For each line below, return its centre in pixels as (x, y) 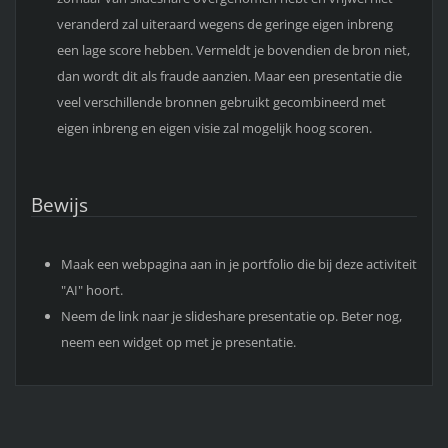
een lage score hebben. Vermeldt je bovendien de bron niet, (233, 49)
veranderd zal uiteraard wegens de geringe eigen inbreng (224, 23)
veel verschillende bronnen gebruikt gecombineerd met (221, 101)
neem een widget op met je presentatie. (178, 342)
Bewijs (59, 205)
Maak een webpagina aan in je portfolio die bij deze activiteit (238, 264)
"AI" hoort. (91, 290)
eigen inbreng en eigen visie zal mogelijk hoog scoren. (214, 127)
